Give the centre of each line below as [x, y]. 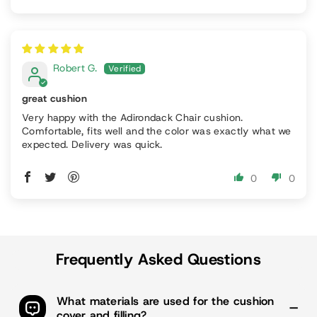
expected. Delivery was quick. [92, 144]
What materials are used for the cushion [166, 301]
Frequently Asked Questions [158, 259]
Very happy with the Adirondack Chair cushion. [133, 117]
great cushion [54, 98]
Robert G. [75, 68]
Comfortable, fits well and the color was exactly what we [157, 131]
